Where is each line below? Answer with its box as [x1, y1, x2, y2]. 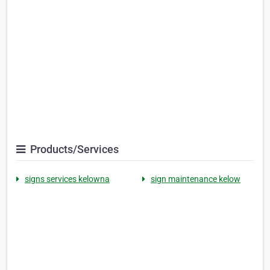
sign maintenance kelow [151, 174, 240, 184]
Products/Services [28, 143, 119, 156]
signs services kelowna [25, 174, 110, 184]
